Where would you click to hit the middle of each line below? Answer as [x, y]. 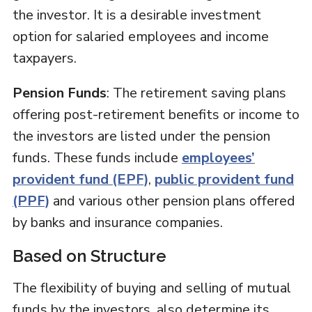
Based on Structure [89, 256]
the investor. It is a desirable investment [136, 15]
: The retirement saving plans [196, 93]
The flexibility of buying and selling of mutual [151, 288]
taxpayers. [44, 58]
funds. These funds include [97, 158]
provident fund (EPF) [80, 180]
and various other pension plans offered [172, 201]
